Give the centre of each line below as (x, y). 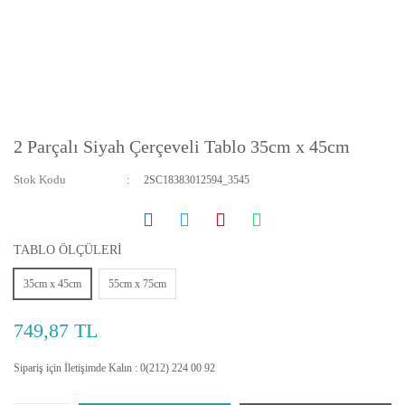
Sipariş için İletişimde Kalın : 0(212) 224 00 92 (114, 368)
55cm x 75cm (137, 284)
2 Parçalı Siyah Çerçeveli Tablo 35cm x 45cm (182, 146)
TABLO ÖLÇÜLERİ (68, 250)
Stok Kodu (40, 179)
